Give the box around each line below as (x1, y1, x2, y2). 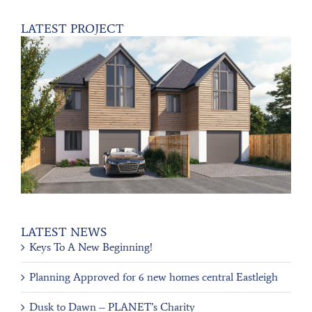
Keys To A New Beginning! (29, 240, 153, 253)
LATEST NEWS (21, 224, 107, 240)
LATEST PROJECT (21, 20, 124, 36)
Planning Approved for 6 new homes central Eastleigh (29, 270, 278, 283)
